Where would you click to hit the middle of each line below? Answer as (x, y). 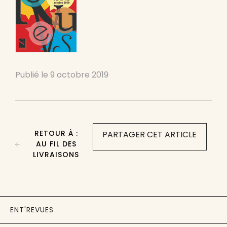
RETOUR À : (56, 133)
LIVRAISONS (56, 154)
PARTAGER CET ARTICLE (149, 134)
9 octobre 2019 (79, 74)
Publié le (33, 74)
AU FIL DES (56, 144)
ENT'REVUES (32, 210)
